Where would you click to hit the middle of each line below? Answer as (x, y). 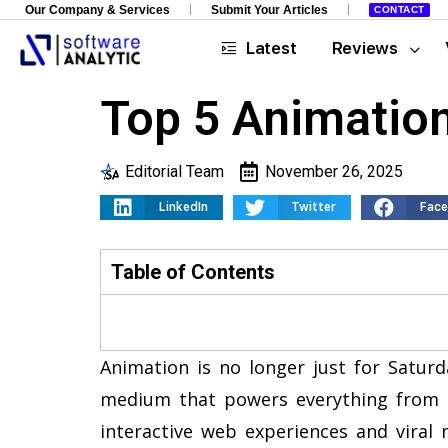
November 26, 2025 (334, 171)
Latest (271, 48)
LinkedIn (183, 207)
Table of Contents (193, 271)
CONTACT (399, 9)
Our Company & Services (97, 9)
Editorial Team (174, 171)
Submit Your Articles (269, 9)
